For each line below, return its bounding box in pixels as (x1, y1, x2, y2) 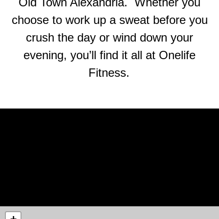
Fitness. (88, 66, 130, 79)
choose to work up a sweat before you (11, 13, 208, 26)
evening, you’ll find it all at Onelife (23, 48, 196, 62)
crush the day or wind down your (26, 30, 193, 44)
